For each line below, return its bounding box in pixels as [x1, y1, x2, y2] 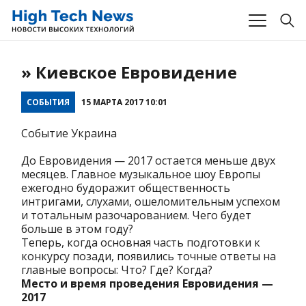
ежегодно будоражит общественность [21, 180, 230, 196]
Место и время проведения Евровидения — [21, 276, 273, 292]
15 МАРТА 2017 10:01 [81, 96, 167, 109]
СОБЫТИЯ [27, 96, 70, 109]
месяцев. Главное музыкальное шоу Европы [21, 167, 260, 182]
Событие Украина [21, 126, 117, 141]
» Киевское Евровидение [21, 61, 237, 84]
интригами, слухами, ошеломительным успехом [21, 194, 280, 210]
